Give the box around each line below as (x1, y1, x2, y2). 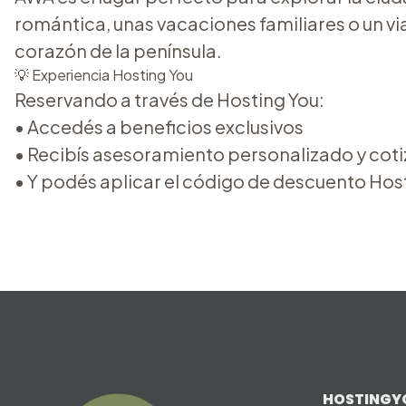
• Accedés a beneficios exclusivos (14, 115, 304, 138)
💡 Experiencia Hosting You (14, 65, 193, 84)
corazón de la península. (14, 39, 222, 62)
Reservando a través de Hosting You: (14, 88, 324, 111)
